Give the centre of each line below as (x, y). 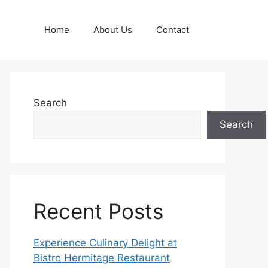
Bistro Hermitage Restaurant (102, 258)
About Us (113, 30)
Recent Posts (98, 211)
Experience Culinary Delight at (105, 243)
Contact (173, 30)
